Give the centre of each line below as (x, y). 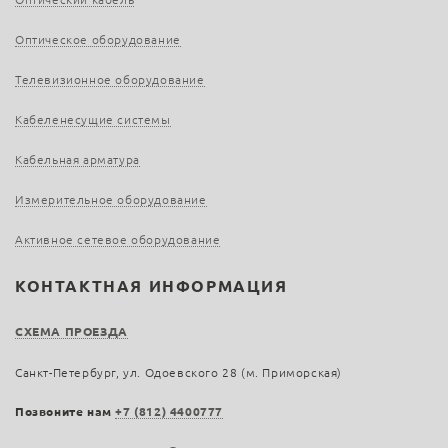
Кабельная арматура (77, 160)
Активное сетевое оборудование (118, 240)
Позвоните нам (65, 412)
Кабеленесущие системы (93, 120)
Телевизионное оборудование (110, 80)
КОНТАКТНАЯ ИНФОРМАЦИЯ (151, 286)
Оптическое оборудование (98, 40)
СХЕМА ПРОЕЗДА (71, 332)
